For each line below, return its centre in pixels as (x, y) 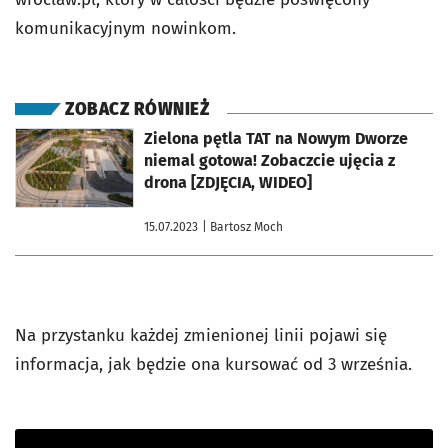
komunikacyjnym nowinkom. (128, 28)
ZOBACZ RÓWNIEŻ (137, 109)
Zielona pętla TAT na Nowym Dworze (276, 138)
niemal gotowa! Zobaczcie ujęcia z (269, 160)
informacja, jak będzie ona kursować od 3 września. (216, 364)
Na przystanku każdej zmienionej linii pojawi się (201, 335)
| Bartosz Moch (242, 226)
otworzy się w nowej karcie (87, 134)
